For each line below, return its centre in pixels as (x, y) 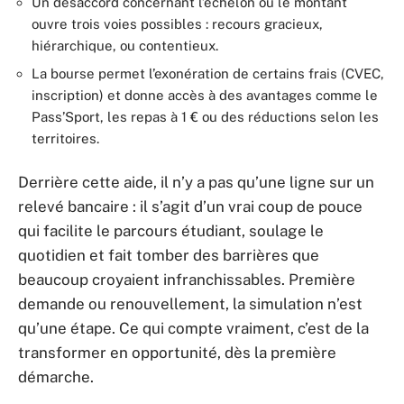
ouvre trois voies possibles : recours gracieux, (177, 23)
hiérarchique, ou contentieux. (125, 45)
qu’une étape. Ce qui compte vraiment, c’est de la (193, 328)
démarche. (56, 376)
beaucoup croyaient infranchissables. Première (187, 279)
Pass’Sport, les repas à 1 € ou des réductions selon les (205, 117)
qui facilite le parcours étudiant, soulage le (171, 230)
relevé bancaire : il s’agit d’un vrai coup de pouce (190, 206)
